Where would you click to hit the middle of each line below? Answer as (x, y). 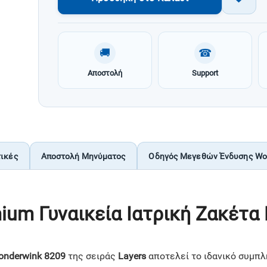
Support (205, 73)
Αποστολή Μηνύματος (83, 156)
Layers (132, 256)
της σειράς (92, 256)
